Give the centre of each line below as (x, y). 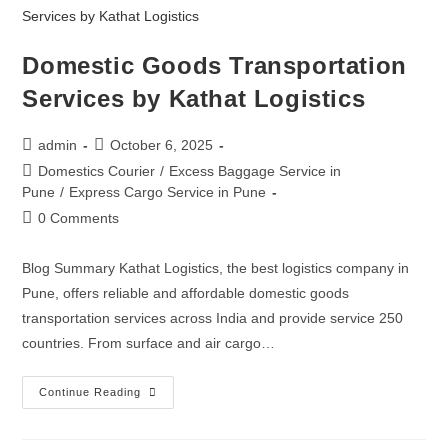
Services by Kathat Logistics (194, 98)
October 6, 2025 (162, 145)
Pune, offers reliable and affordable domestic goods (186, 293)
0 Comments (79, 218)
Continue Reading (90, 392)
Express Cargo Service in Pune (168, 192)
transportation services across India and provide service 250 (213, 318)
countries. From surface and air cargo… (149, 343)
